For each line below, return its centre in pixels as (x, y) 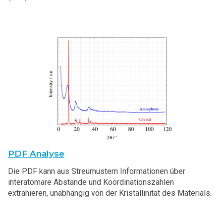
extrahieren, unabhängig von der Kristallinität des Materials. (110, 193)
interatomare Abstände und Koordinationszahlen (91, 182)
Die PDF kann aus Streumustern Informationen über (97, 171)
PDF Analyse (36, 154)
